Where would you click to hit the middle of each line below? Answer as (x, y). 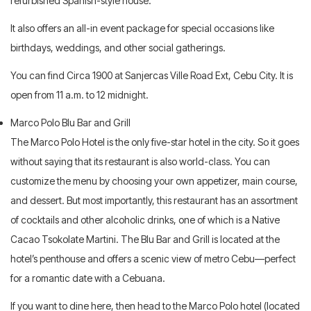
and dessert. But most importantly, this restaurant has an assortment (154, 201)
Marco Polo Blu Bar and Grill (70, 123)
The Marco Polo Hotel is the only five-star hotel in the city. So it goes (155, 142)
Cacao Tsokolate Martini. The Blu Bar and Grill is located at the (145, 239)
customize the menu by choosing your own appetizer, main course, (154, 181)
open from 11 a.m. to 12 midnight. (79, 95)
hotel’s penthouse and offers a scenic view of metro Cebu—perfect (153, 259)
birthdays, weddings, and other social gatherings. (118, 48)
